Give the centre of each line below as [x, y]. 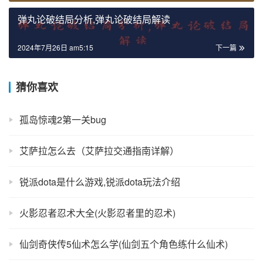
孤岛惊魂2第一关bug [63, 120]
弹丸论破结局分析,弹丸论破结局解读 [94, 19]
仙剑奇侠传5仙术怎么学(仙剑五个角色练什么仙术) [124, 244]
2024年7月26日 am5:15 [55, 48]
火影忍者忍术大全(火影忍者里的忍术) [97, 213]
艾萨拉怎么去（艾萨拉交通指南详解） [99, 151]
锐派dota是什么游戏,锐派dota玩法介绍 [100, 182]
